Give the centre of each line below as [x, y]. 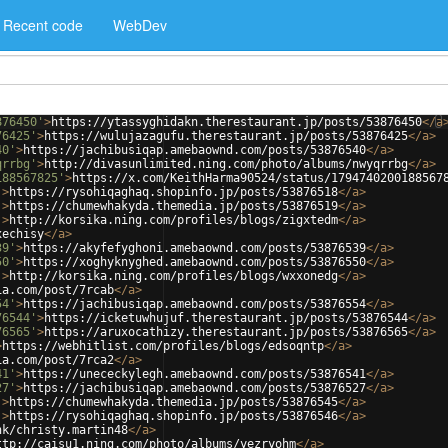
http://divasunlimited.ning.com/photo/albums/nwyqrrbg [226, 164]
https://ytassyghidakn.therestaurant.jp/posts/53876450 [236, 122]
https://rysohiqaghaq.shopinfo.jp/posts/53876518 [173, 192]
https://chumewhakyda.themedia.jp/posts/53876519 [173, 206]
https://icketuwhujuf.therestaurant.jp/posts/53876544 [226, 318]
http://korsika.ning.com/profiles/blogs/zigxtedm [173, 220]
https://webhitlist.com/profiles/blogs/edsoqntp [163, 346]
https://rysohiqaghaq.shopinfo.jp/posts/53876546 [173, 416]
